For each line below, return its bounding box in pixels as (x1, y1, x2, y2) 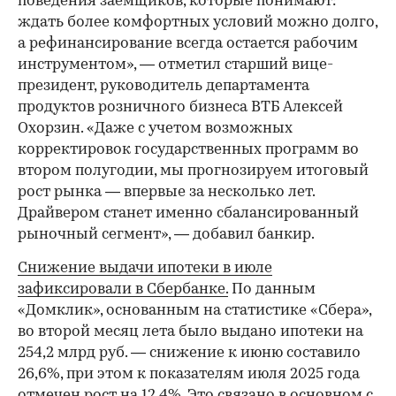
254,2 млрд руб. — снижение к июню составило (18, 345, 361, 361)
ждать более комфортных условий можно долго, (18, 14, 377, 30)
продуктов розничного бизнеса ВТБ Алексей (18, 99, 343, 115)
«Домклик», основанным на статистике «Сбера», (18, 302, 371, 318)
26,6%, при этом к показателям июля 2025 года (18, 366, 360, 382)
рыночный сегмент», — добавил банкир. (18, 226, 315, 242)
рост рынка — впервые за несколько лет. (18, 184, 315, 200)
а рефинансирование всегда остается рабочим (18, 35, 358, 51)
